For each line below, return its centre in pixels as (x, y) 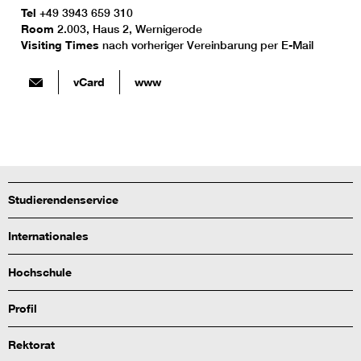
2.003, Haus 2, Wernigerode (130, 29)
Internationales (48, 236)
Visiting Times (62, 45)
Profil (23, 309)
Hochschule (40, 272)
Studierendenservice (63, 200)
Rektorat (31, 345)
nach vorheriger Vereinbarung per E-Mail (208, 46)
